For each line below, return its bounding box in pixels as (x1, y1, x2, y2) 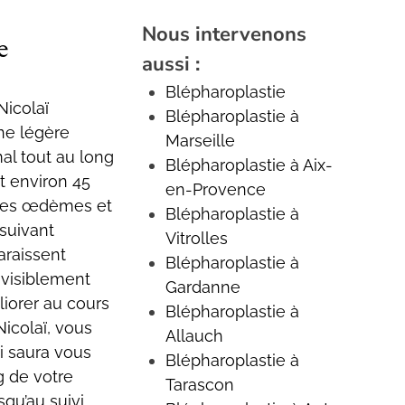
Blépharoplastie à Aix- (165, 155, 333, 174)
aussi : (141, 50, 200, 78)
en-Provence (165, 179, 266, 199)
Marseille (165, 130, 235, 150)
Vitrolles (165, 228, 228, 248)
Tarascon (165, 374, 234, 394)
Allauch (165, 325, 223, 345)
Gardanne (165, 277, 240, 297)
